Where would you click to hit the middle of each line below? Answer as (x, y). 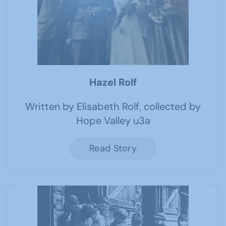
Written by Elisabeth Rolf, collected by (113, 106)
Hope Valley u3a (113, 121)
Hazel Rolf (113, 82)
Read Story (113, 148)
